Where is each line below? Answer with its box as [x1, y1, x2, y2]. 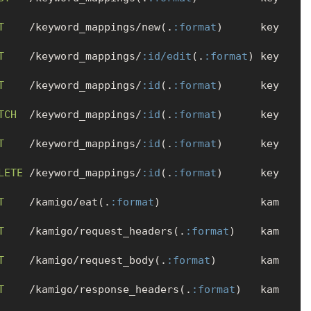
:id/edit [141, 50, 192, 63]
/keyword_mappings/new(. [3, 21, 173, 34]
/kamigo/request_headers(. [3, 225, 185, 238]
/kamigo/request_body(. [3, 254, 167, 267]
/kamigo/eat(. [3, 196, 110, 209]
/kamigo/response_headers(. [3, 283, 192, 296]
